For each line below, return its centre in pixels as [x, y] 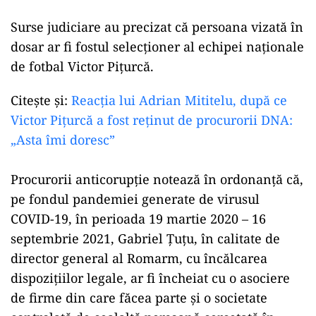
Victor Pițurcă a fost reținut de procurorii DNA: [152, 120]
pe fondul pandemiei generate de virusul [135, 199]
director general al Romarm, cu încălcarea [139, 258]
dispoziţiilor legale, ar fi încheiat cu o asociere [150, 278]
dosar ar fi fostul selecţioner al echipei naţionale [157, 47]
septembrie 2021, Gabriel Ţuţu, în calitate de [145, 238]
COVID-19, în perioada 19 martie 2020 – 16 [138, 219]
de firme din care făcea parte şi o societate [139, 298]
